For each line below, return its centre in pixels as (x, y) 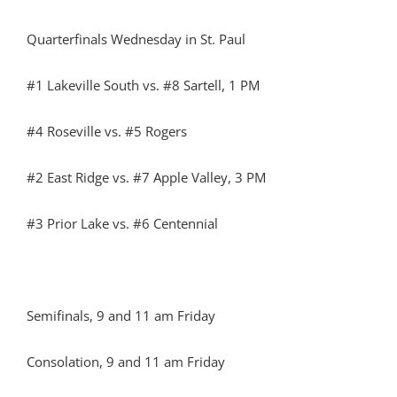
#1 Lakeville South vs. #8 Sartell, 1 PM (143, 85)
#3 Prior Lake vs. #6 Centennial (122, 223)
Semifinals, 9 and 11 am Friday (121, 315)
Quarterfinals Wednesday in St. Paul (136, 39)
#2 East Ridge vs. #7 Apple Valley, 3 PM (146, 177)
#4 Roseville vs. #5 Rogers (107, 131)
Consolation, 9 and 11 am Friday (126, 362)
